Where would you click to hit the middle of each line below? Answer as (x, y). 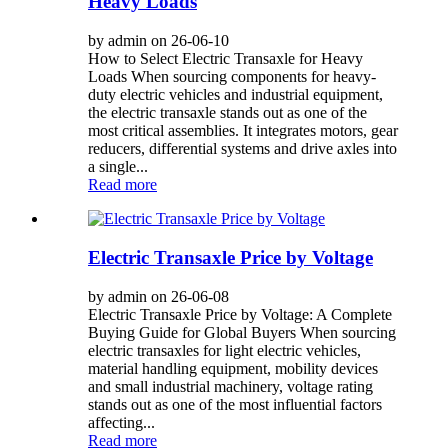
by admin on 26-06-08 (158, 296)
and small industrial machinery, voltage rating (230, 386)
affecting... (121, 422)
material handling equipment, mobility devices (233, 368)
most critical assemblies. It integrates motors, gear (243, 131)
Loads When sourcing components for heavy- (232, 77)
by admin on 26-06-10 (158, 41)
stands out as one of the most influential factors (235, 404)
